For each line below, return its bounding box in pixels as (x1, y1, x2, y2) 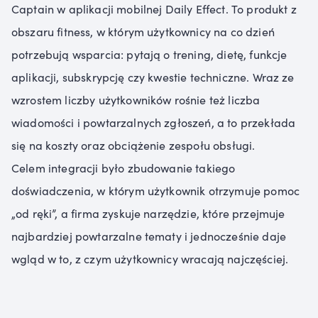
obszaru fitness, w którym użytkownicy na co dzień (11, 23, 275, 39)
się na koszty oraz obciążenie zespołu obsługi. (11, 136, 256, 153)
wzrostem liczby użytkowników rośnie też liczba (11, 91, 261, 107)
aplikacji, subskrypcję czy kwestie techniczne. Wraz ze (11, 68, 295, 84)
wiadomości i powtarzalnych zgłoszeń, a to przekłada (11, 114, 296, 130)
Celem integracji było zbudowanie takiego (11, 159, 236, 175)
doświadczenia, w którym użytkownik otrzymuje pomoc (11, 182, 300, 198)
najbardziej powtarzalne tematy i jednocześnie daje (11, 227, 286, 243)
